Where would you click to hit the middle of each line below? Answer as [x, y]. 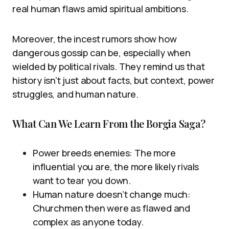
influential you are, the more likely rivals [116, 166]
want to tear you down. [82, 180]
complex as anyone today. [88, 222]
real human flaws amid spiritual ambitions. [100, 8]
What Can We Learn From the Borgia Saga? [109, 123]
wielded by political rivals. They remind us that [109, 66]
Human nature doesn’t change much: [112, 194]
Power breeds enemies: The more [104, 153]
